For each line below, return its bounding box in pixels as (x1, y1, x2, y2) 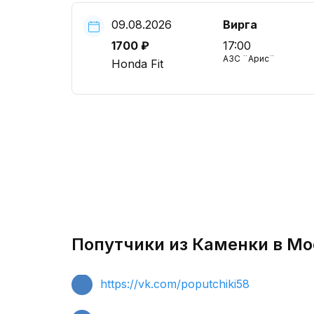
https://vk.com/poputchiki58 (100, 277, 250, 291)
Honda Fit (111, 57, 163, 71)
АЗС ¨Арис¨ (222, 53, 275, 64)
